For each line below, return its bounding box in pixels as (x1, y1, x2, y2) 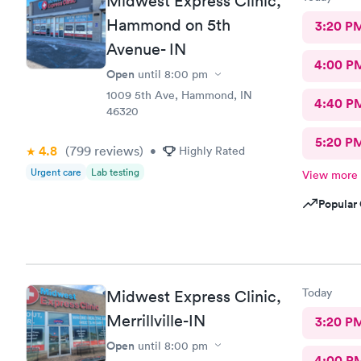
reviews (91, 143, 139, 159)
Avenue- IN (106, 39, 186, 59)
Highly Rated (179, 143, 245, 158)
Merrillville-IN (106, 310, 205, 330)
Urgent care (31, 165, 81, 179)
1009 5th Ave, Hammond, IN (106, 88, 252, 102)
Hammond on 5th (106, 15, 230, 35)
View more (301, 168, 358, 182)
